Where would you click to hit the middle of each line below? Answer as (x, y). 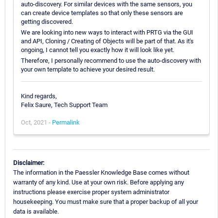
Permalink (66, 122)
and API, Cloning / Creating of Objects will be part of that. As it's (107, 41)
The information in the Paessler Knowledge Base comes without (101, 173)
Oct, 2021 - (36, 122)
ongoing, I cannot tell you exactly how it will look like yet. (98, 50)
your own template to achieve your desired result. (88, 69)
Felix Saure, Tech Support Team (64, 105)
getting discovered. (47, 21)
